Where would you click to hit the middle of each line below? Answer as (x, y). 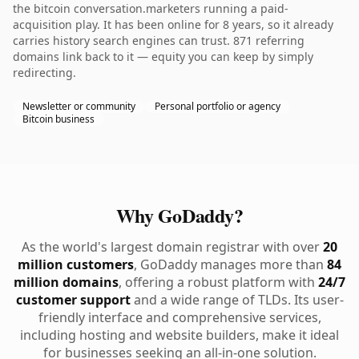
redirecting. (44, 73)
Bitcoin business (58, 119)
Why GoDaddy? (179, 215)
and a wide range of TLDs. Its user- (237, 300)
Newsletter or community (79, 106)
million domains (66, 282)
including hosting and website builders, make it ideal (179, 335)
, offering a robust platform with (218, 282)
